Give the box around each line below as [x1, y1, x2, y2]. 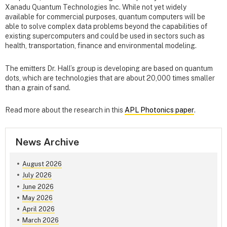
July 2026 [22, 171, 52, 179]
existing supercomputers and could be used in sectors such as [5, 32, 205, 41]
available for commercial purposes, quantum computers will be [5, 13, 205, 21]
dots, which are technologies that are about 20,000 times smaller [5, 73, 215, 82]
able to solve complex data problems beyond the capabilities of [5, 22, 207, 31]
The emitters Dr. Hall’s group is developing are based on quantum [5, 64, 213, 72]
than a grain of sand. [5, 83, 70, 92]
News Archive [15, 135, 79, 147]
